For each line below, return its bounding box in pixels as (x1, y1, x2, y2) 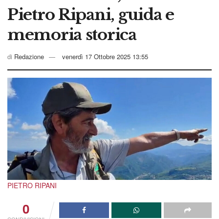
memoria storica (7, 24, 136, 44)
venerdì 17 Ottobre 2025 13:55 (62, 51, 148, 61)
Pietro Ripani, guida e (7, 4, 174, 24)
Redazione (14, 51, 44, 61)
